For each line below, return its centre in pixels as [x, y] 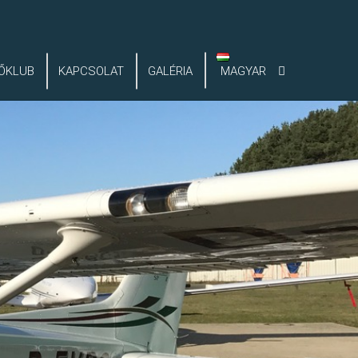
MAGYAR [243, 72]
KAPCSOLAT [91, 72]
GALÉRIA [171, 72]
